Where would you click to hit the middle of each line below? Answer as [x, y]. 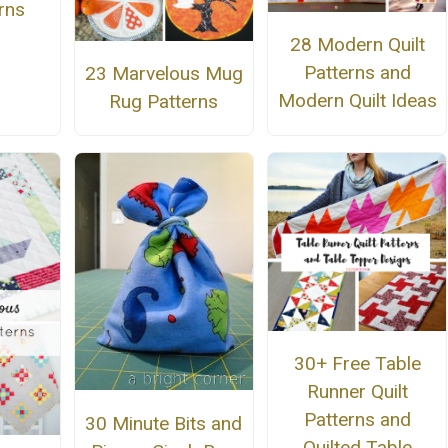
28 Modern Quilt [357, 44]
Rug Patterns [164, 102]
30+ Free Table [357, 364]
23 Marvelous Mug [163, 74]
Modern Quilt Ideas [357, 100]
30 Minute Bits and [164, 423]
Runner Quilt [357, 392]
